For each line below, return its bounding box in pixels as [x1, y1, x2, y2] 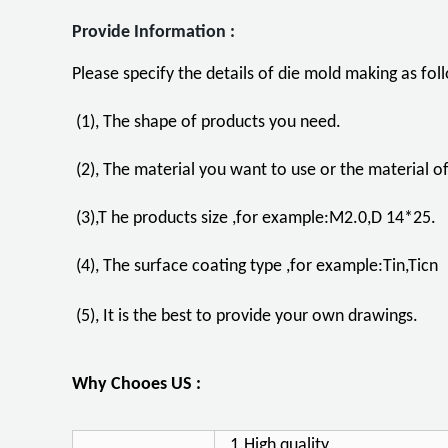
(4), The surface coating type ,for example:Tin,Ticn [76, 257, 438, 276]
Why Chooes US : [72, 375, 201, 394]
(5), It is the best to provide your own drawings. [72, 307, 418, 326]
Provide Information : [72, 23, 235, 42]
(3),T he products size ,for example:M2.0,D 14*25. [76, 209, 436, 228]
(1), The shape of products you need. [76, 113, 341, 132]
